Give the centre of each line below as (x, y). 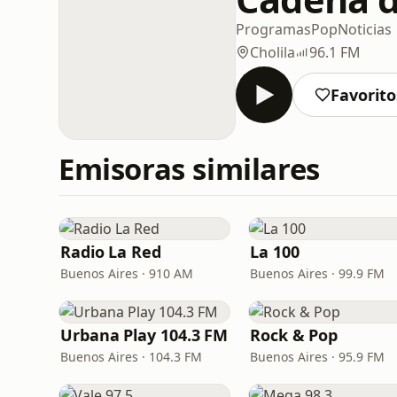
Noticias (365, 29)
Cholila (272, 52)
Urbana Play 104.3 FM (144, 335)
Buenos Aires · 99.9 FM (317, 273)
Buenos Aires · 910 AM (127, 273)
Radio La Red (111, 252)
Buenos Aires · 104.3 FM (131, 357)
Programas (273, 29)
